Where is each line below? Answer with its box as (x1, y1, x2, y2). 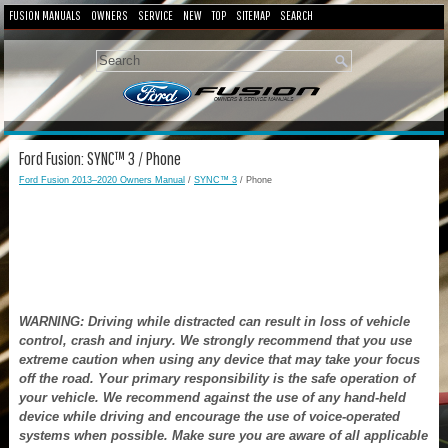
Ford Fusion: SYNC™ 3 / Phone (19, 147, 181, 169)
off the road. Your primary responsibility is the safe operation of (19, 370, 415, 386)
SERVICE (138, 8, 173, 23)
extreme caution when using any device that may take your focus (19, 351, 420, 367)
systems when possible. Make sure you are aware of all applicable (19, 427, 428, 443)
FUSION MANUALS (9, 8, 81, 23)
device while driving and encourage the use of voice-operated (19, 408, 400, 424)
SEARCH (280, 8, 313, 23)
